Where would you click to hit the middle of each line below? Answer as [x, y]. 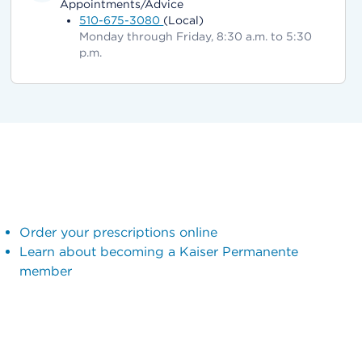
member [45, 271]
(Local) [184, 20]
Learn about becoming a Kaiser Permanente [158, 252]
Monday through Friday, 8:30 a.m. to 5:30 [196, 36]
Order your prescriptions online [118, 232]
